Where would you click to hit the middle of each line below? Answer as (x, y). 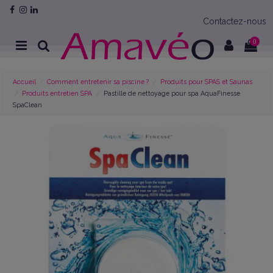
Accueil (25, 81)
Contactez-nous (234, 21)
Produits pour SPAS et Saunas (206, 81)
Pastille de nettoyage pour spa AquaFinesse (172, 93)
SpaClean (28, 105)
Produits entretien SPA (57, 93)
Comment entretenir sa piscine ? (98, 81)
